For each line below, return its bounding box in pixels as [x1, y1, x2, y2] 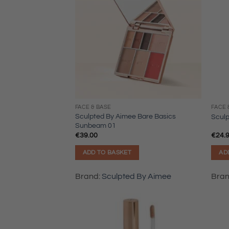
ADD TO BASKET [82, 149, 132, 155]
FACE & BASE [75, 104, 111, 110]
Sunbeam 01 [75, 121, 116, 129]
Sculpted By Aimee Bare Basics [75, 112, 176, 120]
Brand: [75, 172, 102, 180]
